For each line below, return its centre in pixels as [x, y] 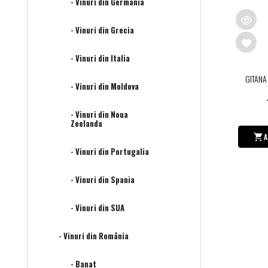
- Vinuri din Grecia [102, 30]
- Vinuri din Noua [99, 115]
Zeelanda [86, 124]
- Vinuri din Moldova [105, 86]
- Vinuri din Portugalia [110, 152]
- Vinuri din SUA [98, 208]
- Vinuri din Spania [103, 180]
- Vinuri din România [94, 236]
